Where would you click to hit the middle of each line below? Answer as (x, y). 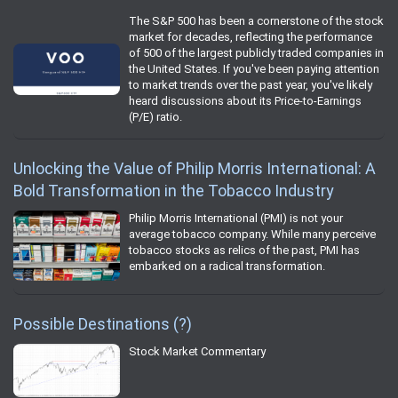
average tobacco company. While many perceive (252, 235)
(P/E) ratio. (155, 117)
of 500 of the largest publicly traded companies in (256, 53)
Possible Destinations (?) (103, 324)
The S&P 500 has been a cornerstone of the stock (256, 21)
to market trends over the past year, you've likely (251, 85)
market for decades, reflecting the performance (251, 37)
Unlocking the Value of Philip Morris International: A (195, 169)
